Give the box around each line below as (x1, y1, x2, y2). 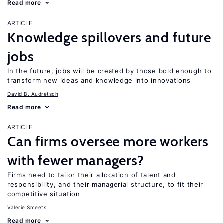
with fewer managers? (7, 152, 144, 169)
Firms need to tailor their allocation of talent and (7, 171, 176, 179)
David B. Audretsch (7, 91, 58, 97)
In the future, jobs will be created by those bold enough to (7, 67, 212, 75)
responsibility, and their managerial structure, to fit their (7, 180, 204, 188)
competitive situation (7, 190, 80, 198)
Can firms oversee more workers (7, 133, 209, 150)
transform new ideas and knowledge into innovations (7, 76, 191, 84)
